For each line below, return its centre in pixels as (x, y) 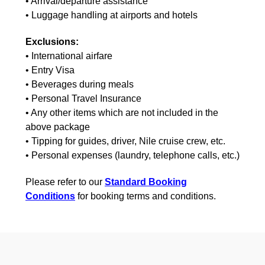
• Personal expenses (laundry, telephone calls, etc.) (132, 155)
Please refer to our (65, 182)
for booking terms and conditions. (146, 196)
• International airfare (69, 56)
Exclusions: (52, 41)
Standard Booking (146, 182)
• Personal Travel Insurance (83, 98)
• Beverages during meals (80, 84)
